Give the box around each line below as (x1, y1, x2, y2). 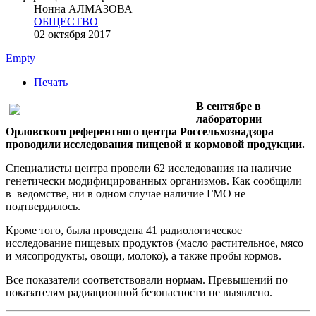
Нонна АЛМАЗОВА (34, 2, 133, 15)
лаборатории (196, 112, 262, 125)
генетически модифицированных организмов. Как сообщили (6, 174, 302, 187)
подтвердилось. (6, 200, 80, 212)
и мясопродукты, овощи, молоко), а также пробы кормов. (6, 249, 281, 262)
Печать (34, 75, 68, 88)
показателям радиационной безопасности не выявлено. (6, 286, 272, 298)
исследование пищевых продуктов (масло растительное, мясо (6, 236, 303, 249)
